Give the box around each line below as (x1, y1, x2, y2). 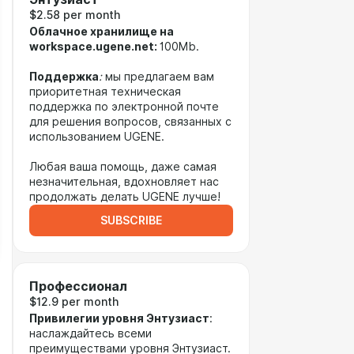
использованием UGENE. (29, 130, 164, 143)
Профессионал (29, 279, 127, 294)
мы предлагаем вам (102, 70, 214, 83)
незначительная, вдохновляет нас (29, 175, 219, 188)
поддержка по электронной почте (29, 100, 219, 113)
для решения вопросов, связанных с (29, 115, 232, 128)
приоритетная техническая (29, 85, 181, 98)
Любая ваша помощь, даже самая (29, 160, 217, 173)
